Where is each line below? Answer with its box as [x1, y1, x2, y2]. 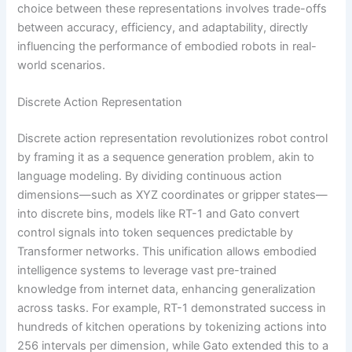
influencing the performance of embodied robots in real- [17, 38, 317, 53]
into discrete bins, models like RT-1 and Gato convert [17, 206, 300, 221]
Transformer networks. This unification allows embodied [17, 244, 317, 258]
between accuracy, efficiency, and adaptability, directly [17, 20, 309, 35]
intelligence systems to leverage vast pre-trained [17, 262, 277, 277]
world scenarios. [17, 57, 106, 72]
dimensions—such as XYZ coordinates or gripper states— [17, 187, 328, 202]
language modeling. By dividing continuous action [17, 168, 283, 183]
